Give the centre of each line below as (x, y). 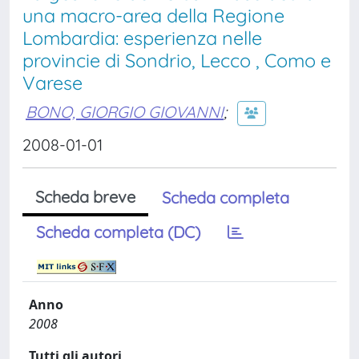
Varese (52, 83)
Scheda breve (85, 197)
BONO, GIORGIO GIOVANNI (125, 111)
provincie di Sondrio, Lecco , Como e (177, 61)
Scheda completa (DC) (118, 232)
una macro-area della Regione (153, 16)
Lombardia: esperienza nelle (142, 38)
